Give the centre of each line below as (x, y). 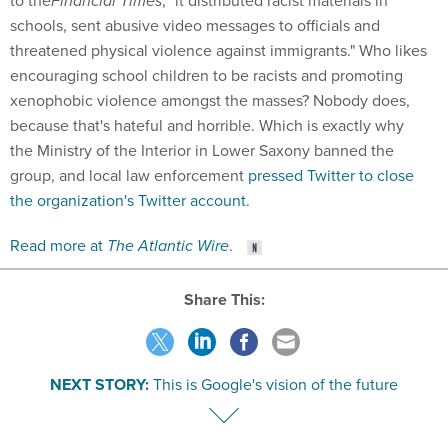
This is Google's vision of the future (275, 384)
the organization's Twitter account (128, 200)
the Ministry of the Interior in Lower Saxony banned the (202, 150)
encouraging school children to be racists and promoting (206, 75)
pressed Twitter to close (331, 175)
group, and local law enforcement (129, 175)
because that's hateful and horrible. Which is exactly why (207, 125)
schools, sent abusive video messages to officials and (195, 25)
